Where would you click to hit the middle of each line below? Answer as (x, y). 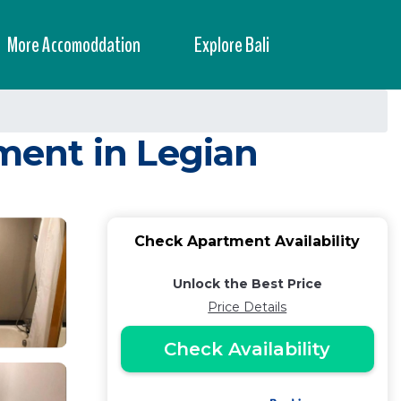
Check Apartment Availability (247, 241)
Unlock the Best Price (247, 284)
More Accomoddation (74, 45)
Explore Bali (232, 45)
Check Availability (247, 349)
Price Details (247, 307)
